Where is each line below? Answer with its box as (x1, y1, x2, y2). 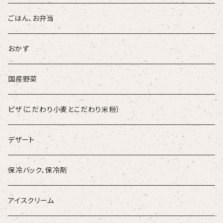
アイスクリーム (8, 196, 54, 205)
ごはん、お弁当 (8, 14, 54, 23)
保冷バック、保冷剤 (8, 166, 68, 175)
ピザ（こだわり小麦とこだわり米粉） (8, 105, 120, 114)
